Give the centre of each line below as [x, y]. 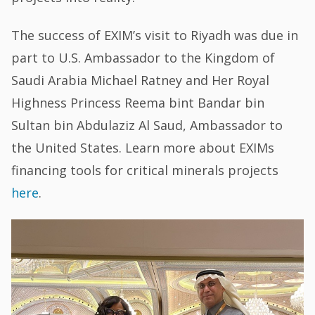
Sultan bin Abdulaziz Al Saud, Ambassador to [147, 126]
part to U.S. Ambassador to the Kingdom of [143, 58]
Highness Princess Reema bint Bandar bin [138, 103]
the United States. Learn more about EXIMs [143, 148]
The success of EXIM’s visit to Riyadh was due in [155, 36]
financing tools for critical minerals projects [145, 171]
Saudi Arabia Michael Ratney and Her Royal [141, 81]
